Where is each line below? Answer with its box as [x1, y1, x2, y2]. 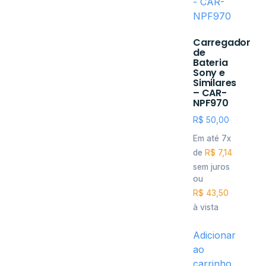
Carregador [193, 35, 251, 49]
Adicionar [193, 229, 236, 242]
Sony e [193, 65, 225, 80]
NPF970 [193, 96, 229, 110]
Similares [193, 75, 237, 90]
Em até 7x [193, 133, 231, 143]
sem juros [193, 161, 230, 172]
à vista [193, 202, 218, 213]
